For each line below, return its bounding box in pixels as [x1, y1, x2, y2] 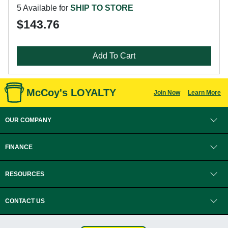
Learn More [187, 89, 221, 96]
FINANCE [5, 144, 33, 151]
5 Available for [17, 4, 70, 12]
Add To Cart [93, 51, 135, 60]
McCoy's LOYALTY [26, 87, 116, 98]
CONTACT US [5, 197, 45, 205]
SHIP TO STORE [70, 4, 133, 12]
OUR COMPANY [5, 117, 51, 124]
